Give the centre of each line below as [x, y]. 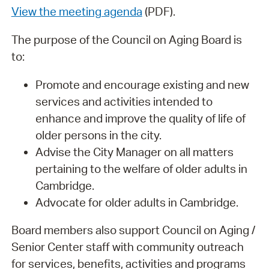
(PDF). [160, 12]
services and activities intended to [124, 101]
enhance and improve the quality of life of [140, 118]
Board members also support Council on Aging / [133, 230]
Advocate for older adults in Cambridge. [139, 202]
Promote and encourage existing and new [142, 84]
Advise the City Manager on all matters [134, 152]
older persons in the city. [101, 135]
